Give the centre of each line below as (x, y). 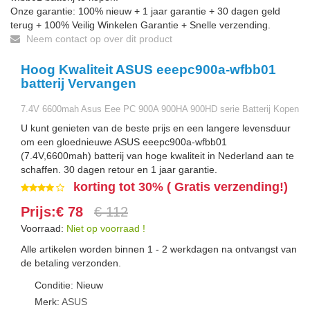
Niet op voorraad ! (106, 228)
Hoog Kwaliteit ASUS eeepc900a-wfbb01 (148, 70)
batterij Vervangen (79, 83)
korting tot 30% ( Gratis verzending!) (181, 187)
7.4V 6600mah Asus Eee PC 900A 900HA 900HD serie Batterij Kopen (160, 109)
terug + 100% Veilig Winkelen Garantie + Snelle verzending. (140, 25)
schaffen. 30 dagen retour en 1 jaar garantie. (119, 170)
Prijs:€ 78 (54, 212)
